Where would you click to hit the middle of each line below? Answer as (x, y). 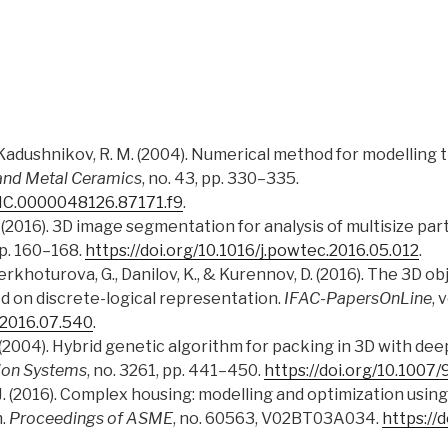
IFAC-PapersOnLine (358, 299)
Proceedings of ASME (91, 419)
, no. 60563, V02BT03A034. (277, 419)
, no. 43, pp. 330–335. (220, 179)
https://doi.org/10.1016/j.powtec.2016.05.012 (252, 251)
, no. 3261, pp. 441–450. (175, 371)
